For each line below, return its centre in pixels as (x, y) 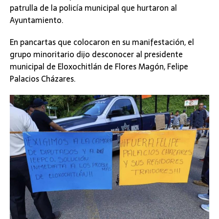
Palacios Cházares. (43, 79)
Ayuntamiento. (37, 20)
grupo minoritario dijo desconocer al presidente (96, 55)
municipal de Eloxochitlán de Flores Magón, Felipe (99, 67)
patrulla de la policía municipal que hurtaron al (93, 8)
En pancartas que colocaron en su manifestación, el (102, 42)
